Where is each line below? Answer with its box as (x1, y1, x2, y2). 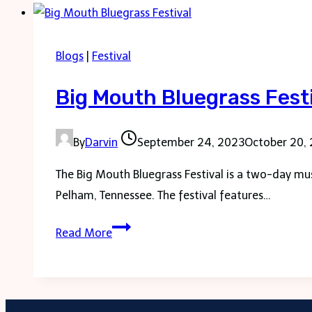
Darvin (85, 135, 118, 149)
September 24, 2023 (137, 135, 244, 149)
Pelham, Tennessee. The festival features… (56, 188, 271, 202)
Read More (56, 226, 112, 240)
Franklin (111, 8, 154, 22)
